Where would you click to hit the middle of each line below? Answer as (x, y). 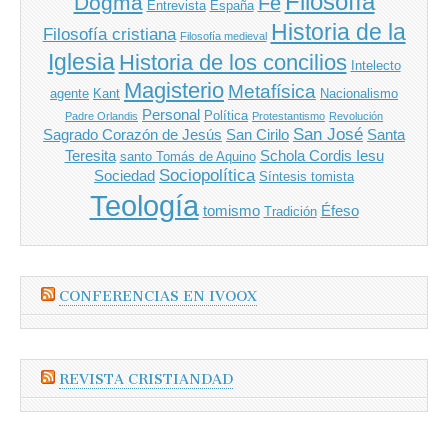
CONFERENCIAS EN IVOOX (158, 296)
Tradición (290, 211)
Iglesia (81, 61)
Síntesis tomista (306, 176)
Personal (171, 114)
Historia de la (338, 31)
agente (69, 93)
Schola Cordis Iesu (321, 155)
